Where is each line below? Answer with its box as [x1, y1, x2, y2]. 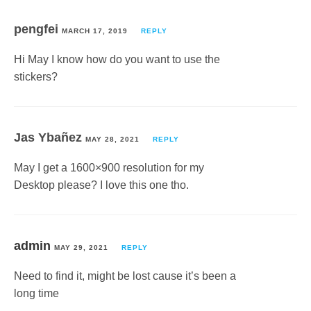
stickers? [14, 71, 58, 83]
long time [14, 287, 59, 299]
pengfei [14, 22, 62, 36]
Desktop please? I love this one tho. [14, 179, 189, 191]
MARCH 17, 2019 [62, 27, 128, 35]
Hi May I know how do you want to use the [14, 53, 220, 65]
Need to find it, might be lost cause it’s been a [14, 270, 236, 282]
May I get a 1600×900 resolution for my [14, 162, 204, 174]
